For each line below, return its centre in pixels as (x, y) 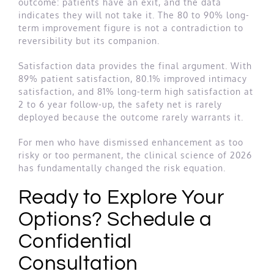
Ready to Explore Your (121, 198)
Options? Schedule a (115, 220)
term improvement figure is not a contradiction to (131, 28)
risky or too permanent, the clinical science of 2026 (135, 155)
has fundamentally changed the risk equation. (122, 168)
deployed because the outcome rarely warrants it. (131, 117)
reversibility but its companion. (89, 41)
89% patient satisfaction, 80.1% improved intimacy (133, 79)
